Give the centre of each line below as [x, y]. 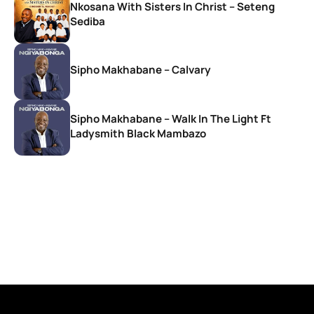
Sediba [88, 21]
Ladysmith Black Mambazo [138, 133]
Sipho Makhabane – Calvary [141, 70]
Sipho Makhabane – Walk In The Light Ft [171, 118]
